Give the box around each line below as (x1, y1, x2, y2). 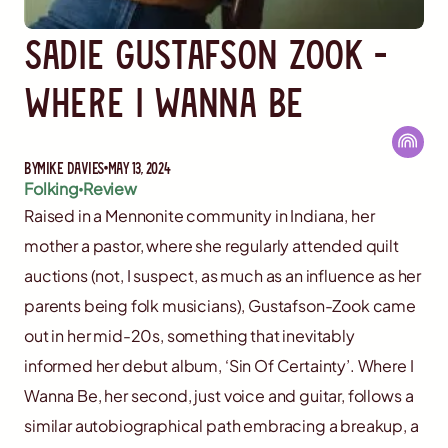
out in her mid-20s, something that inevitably (24, 325, 355, 347)
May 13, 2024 (107, 158, 171, 178)
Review (82, 178, 137, 200)
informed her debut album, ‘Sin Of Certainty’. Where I (24, 355, 414, 377)
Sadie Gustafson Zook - (24, 29, 387, 78)
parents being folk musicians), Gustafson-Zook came (24, 295, 416, 317)
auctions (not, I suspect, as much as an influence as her (24, 265, 422, 287)
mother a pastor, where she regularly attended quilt (24, 235, 399, 257)
